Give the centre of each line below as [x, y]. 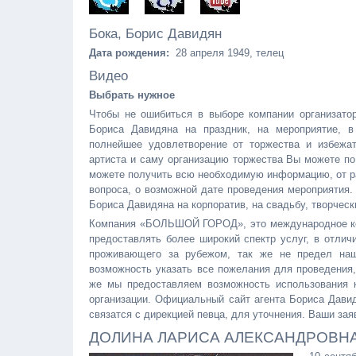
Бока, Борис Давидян [155, 34]
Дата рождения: [129, 53]
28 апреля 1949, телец [226, 53]
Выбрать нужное [132, 95]
